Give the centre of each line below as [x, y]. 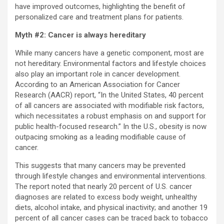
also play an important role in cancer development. [98, 74]
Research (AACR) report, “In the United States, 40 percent [109, 95]
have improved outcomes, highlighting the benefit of [100, 7]
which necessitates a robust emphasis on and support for [110, 116]
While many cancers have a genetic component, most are [109, 53]
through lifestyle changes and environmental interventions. [111, 176]
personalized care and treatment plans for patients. [99, 17]
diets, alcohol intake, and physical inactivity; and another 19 [111, 208]
